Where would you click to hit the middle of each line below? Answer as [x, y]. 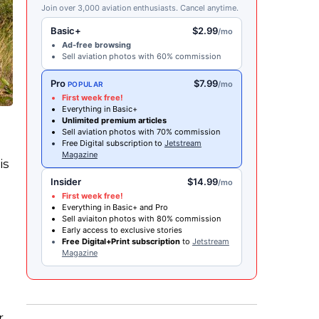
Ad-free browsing [96, 45]
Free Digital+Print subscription [121, 242]
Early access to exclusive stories [122, 230]
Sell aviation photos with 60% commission [141, 57]
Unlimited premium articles [114, 121]
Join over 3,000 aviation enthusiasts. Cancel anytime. [140, 8]
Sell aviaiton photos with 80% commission [141, 219]
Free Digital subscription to [113, 143]
